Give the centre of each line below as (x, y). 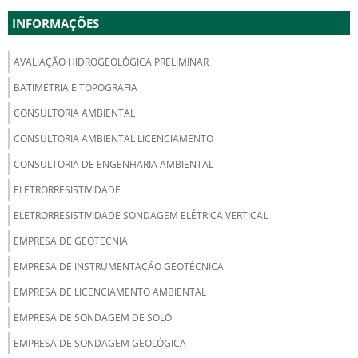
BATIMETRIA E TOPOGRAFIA (76, 88)
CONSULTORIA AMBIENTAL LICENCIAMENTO (113, 139)
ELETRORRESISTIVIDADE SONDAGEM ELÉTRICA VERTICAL (141, 215)
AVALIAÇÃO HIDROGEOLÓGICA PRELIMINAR (111, 62)
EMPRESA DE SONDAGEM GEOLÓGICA (100, 343)
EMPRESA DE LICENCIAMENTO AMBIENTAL (110, 292)
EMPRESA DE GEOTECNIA (71, 241)
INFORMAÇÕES (56, 23)
